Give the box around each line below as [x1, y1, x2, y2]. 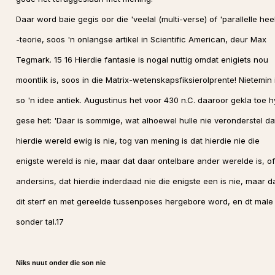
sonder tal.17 [15, 217, 64, 227]
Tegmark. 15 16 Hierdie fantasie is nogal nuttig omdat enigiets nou [15, 55, 268, 64]
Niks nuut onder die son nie [15, 259, 106, 266]
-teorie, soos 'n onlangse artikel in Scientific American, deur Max [15, 34, 266, 44]
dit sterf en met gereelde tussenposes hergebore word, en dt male [15, 196, 273, 206]
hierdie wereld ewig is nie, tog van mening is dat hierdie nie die [15, 136, 260, 145]
